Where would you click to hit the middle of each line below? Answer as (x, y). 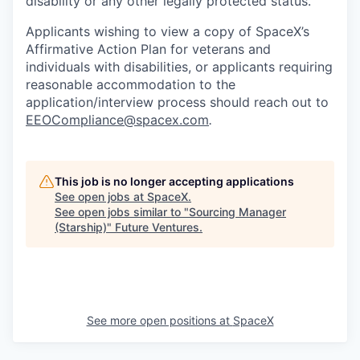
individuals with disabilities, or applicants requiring (179, 67)
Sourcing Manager (237, 212)
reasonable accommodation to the (131, 85)
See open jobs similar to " (122, 212)
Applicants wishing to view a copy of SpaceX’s (168, 32)
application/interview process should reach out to (177, 102)
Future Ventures (157, 227)
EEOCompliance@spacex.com (117, 120)
